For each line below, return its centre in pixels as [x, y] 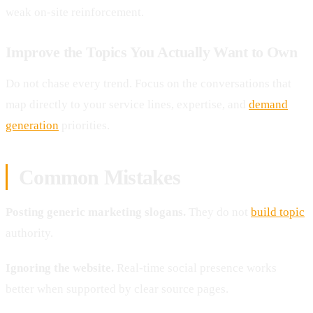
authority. [29, 233]
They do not [218, 212]
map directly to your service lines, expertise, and [127, 104]
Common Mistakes [100, 177]
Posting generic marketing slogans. [96, 212]
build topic [278, 212]
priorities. [84, 125]
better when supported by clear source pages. [117, 289]
